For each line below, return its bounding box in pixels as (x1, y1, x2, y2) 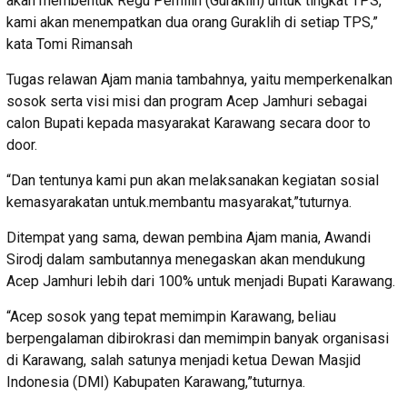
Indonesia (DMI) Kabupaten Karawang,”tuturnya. (6, 372, 305, 391)
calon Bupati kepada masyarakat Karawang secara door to (6, 114, 371, 132)
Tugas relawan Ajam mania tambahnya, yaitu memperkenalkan (6, 70, 392, 88)
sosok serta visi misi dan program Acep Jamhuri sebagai (6, 92, 367, 110)
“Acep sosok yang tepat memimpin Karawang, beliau (6, 307, 336, 325)
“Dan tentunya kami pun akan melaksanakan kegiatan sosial (6, 171, 379, 189)
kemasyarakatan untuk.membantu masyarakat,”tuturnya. (6, 193, 352, 211)
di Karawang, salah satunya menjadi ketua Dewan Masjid (6, 351, 361, 369)
